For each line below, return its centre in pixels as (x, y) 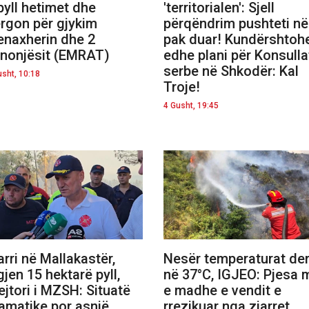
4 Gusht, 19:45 (191, 105)
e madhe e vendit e (222, 290)
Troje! (182, 87)
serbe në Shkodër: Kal (231, 71)
